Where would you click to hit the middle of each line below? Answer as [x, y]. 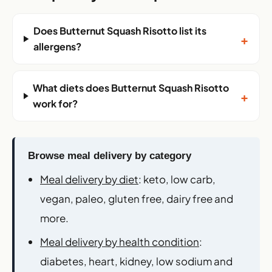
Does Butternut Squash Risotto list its [120, 31]
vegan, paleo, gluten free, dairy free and [137, 199]
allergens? [58, 47]
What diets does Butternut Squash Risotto [131, 88]
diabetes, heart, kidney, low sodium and [136, 261]
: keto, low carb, [177, 179]
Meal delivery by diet [89, 179]
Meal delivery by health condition [120, 241]
